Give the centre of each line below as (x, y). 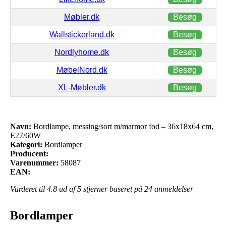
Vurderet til (29, 189)
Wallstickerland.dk (82, 34)
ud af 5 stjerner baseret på (101, 189)
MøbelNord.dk (82, 70)
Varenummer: (34, 162)
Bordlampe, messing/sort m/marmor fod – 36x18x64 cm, (122, 126)
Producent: (29, 153)
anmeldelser (173, 189)
